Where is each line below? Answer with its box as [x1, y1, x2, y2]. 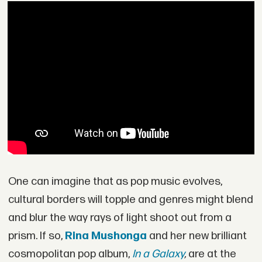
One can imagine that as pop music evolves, [8, 175, 222, 189]
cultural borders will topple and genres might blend [8, 193, 253, 207]
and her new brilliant [146, 229, 247, 243]
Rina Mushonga [64, 229, 147, 243]
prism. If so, [8, 229, 65, 243]
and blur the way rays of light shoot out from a [8, 211, 232, 225]
